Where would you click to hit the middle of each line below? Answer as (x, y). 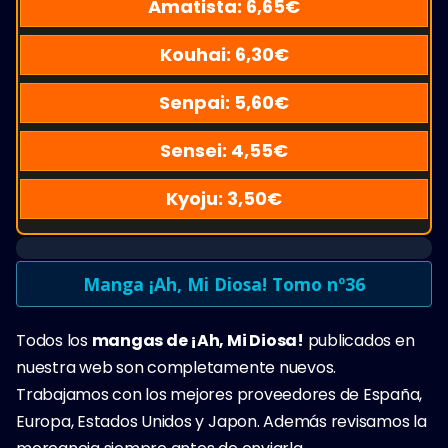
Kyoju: (196, 198)
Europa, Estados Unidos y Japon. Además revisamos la (221, 421)
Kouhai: (197, 54)
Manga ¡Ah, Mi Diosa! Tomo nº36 (224, 283)
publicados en (359, 340)
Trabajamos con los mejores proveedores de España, (219, 394)
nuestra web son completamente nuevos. (176, 367)
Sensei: (195, 150)
